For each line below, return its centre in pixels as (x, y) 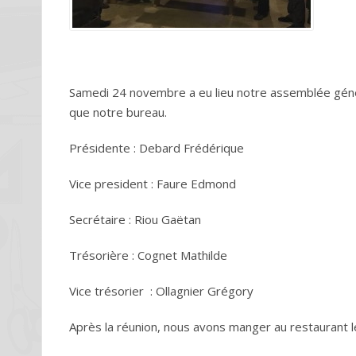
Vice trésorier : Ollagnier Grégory (161, 291)
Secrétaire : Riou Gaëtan (135, 219)
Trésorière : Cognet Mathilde (148, 255)
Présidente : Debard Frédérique (157, 148)
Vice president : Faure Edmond (153, 184)
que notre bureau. (118, 112)
